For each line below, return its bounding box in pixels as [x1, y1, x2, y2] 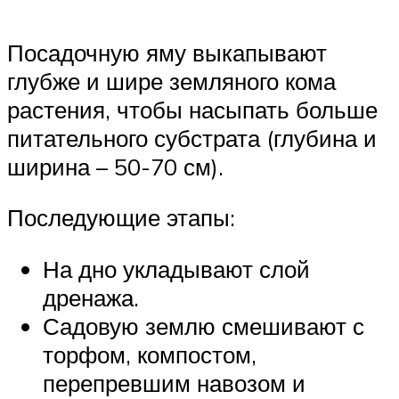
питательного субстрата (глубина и [7, 123, 377, 152]
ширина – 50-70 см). [7, 151, 224, 181]
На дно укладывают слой [43, 254, 310, 283]
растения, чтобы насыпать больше [7, 94, 378, 124]
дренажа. [43, 282, 139, 312]
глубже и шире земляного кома [7, 66, 336, 95]
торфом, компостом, [43, 339, 256, 369]
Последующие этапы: [7, 203, 235, 232]
